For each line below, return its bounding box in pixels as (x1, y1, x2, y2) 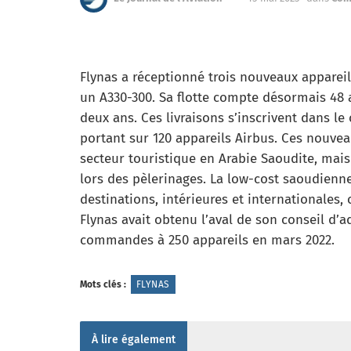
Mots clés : (80, 278, 126, 290)
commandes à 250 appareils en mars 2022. (80, 232, 335, 248)
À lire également (92, 332, 175, 346)
